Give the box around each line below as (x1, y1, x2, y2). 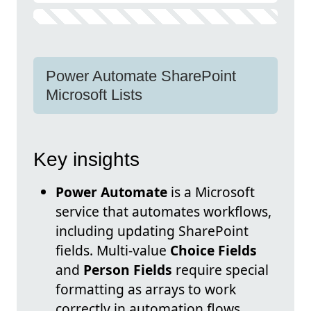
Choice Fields (170, 241, 257, 260)
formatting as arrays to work (56, 280, 236, 299)
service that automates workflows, (56, 202, 271, 221)
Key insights (33, 149, 140, 171)
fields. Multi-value (56, 241, 170, 260)
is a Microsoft (167, 183, 255, 202)
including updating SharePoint (56, 221, 249, 241)
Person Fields (83, 260, 172, 280)
